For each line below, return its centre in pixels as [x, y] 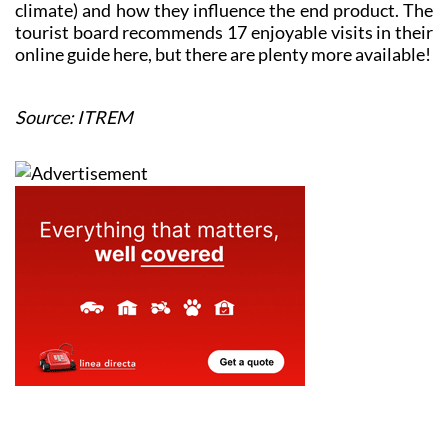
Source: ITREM [74, 117]
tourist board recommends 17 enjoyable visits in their [224, 32]
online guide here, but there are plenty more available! [223, 54]
